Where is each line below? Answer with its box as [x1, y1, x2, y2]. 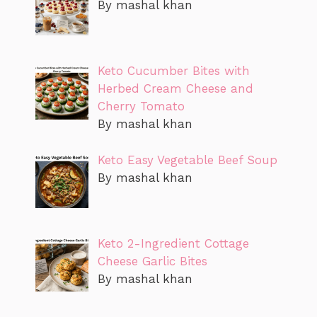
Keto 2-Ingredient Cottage [97, 236, 249, 251]
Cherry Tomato [97, 99, 185, 114]
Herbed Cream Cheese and [97, 81, 253, 96]
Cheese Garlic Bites [97, 254, 207, 269]
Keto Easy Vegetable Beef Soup [97, 152, 277, 167]
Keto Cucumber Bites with [97, 64, 250, 79]
